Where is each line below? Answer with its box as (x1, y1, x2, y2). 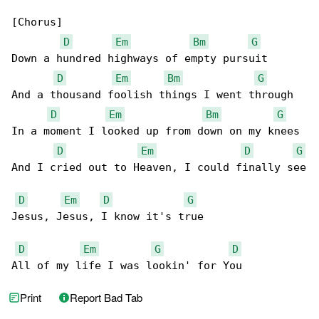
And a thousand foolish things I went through (11, 88, 293, 102)
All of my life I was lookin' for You (11, 259, 242, 273)
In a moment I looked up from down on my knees (11, 125, 300, 138)
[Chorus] (11, 16, 63, 29)
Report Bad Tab (70, 290, 142, 305)
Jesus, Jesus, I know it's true (11, 210, 204, 224)
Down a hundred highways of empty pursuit (11, 52, 268, 66)
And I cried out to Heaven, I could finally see (11, 161, 306, 174)
